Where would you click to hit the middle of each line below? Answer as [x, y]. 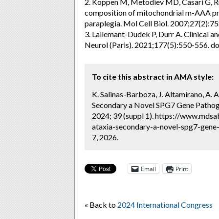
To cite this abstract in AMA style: [153, 77]
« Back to [101, 205]
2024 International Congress [165, 205]
